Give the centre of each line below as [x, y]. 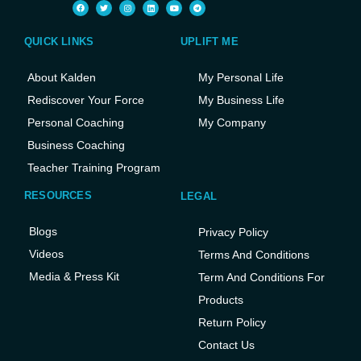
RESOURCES [58, 195]
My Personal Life [241, 77]
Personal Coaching [76, 122]
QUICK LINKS [59, 41]
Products [221, 299]
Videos [46, 253]
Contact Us [226, 344]
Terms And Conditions [254, 254]
